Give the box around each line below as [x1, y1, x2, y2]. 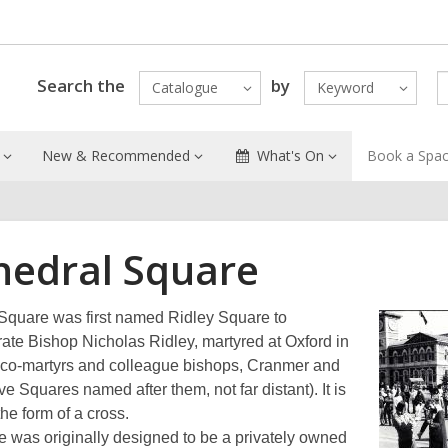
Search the [36, 73, 125, 97]
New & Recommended [42, 146, 190, 165]
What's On [256, 146, 324, 165]
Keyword [316, 78, 374, 97]
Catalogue [151, 78, 218, 97]
